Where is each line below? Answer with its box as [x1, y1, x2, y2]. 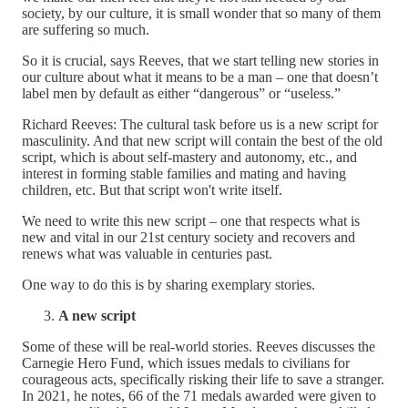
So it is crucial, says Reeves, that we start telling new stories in [22, 52, 379, 68]
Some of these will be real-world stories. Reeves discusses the [22, 338, 375, 354]
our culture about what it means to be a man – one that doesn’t [22, 68, 378, 85]
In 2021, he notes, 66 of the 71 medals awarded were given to [22, 387, 376, 403]
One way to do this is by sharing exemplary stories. [22, 276, 315, 292]
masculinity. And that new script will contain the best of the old [22, 132, 382, 148]
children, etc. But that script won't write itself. [22, 181, 282, 198]
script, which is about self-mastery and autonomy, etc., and [22, 148, 357, 165]
